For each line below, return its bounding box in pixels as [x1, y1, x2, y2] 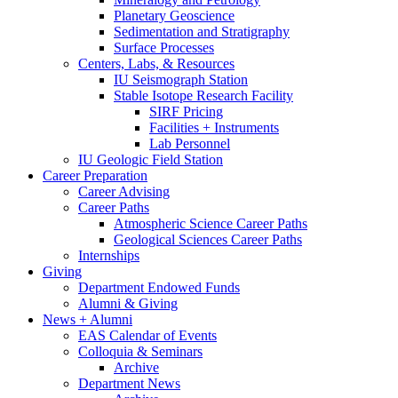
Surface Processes [114, 40, 214, 56]
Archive [114, 360, 159, 376]
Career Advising [78, 184, 170, 200]
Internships [78, 248, 139, 264]
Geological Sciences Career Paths [114, 232, 302, 248]
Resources [173, 56, 235, 72]
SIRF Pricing [149, 104, 223, 120]
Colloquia [78, 344, 137, 360]
